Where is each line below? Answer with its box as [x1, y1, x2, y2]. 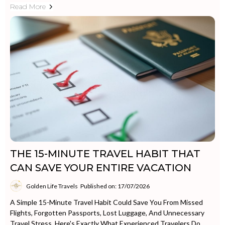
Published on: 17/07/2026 [80, 182, 150, 190]
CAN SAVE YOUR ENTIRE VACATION [10, 162, 191, 174]
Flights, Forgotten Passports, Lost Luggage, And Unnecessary [10, 208, 204, 217]
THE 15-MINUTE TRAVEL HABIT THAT [10, 148, 200, 160]
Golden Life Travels [26, 182, 78, 190]
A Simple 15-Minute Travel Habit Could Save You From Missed [10, 198, 203, 206]
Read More [10, 2, 46, 11]
